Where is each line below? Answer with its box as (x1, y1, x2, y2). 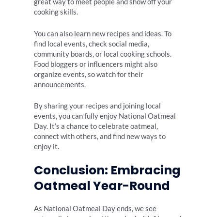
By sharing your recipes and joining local (34, 102, 161, 110)
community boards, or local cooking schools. (34, 49, 171, 58)
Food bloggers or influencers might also (34, 60, 157, 68)
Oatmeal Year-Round (34, 177, 170, 195)
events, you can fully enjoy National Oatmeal (34, 112, 176, 120)
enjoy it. (34, 142, 59, 151)
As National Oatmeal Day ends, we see (34, 204, 156, 213)
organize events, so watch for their (34, 70, 143, 78)
